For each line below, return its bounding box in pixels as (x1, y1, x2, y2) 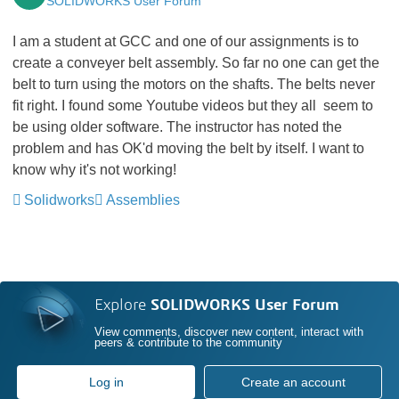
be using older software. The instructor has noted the (12, 119, 342, 134)
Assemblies (106, 192, 180, 208)
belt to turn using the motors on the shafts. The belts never (12, 77, 375, 92)
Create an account (240, 375, 346, 389)
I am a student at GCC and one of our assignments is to (12, 34, 359, 49)
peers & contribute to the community (94, 336, 283, 350)
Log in (88, 375, 124, 389)
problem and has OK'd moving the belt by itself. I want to (12, 141, 364, 156)
